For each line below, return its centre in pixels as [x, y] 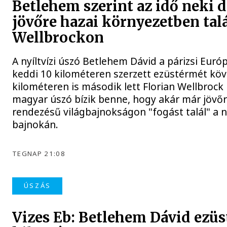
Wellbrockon [58, 38]
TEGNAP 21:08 [39, 154]
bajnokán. [35, 125]
